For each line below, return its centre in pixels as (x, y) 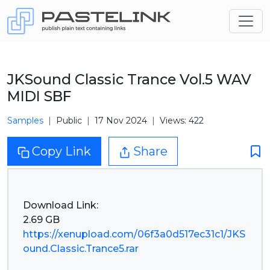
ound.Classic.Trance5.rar (81, 249)
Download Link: (61, 205)
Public (69, 121)
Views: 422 (182, 121)
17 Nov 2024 (121, 121)
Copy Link (61, 151)
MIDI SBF (39, 96)
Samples (25, 121)
